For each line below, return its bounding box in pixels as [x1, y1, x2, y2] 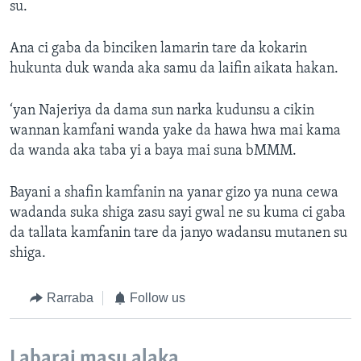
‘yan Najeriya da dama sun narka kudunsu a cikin [10, 103, 314, 119]
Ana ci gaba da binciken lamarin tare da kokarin [10, 41, 307, 57]
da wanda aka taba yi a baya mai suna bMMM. [10, 143, 297, 160]
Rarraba [46, 291, 93, 305]
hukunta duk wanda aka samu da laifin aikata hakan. [10, 61, 338, 77]
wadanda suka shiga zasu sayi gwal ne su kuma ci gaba [10, 205, 346, 222]
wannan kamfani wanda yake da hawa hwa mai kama [10, 123, 341, 139]
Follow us [130, 291, 185, 305]
